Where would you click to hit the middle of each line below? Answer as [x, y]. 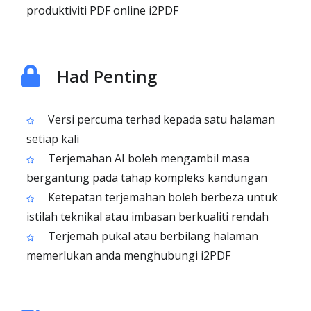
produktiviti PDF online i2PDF [102, 10]
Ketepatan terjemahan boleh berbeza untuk [161, 197]
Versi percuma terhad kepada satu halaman [160, 119]
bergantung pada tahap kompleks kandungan [147, 178]
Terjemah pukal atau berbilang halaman [152, 236]
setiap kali [53, 139]
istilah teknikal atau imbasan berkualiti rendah [148, 217]
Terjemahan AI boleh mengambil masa [147, 158]
